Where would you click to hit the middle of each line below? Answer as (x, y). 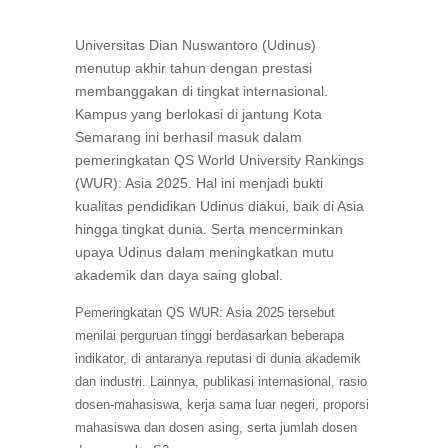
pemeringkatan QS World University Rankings (219, 160)
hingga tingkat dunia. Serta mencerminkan (208, 229)
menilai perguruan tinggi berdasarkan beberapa (209, 336)
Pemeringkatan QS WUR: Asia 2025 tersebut (204, 313)
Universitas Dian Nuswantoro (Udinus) (195, 45)
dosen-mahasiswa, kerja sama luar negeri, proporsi (221, 405)
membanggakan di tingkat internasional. (201, 91)
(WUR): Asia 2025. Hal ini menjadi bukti (198, 183)
